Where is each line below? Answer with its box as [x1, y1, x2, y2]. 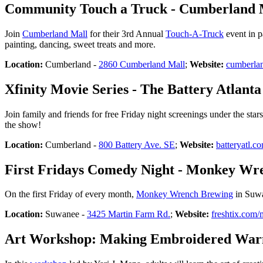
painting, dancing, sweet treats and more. [5, 39, 156, 49]
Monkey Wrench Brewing [136, 189, 233, 200]
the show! [5, 119, 41, 130]
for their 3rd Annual [87, 28, 166, 39]
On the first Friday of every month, [5, 189, 136, 200]
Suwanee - [45, 209, 87, 220]
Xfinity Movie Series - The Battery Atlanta [5, 81, 261, 97]
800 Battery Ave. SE [99, 139, 175, 150]
